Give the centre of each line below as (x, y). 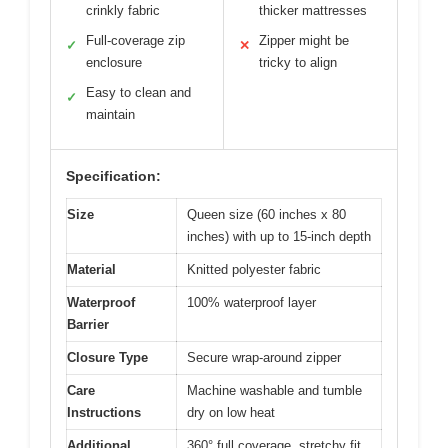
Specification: (113, 175)
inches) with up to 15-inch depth (279, 236)
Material (91, 269)
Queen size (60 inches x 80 (266, 214)
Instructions (104, 412)
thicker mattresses (313, 10)
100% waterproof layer (251, 302)
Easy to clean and (138, 92)
